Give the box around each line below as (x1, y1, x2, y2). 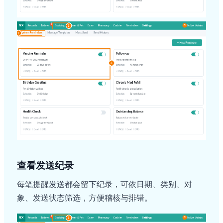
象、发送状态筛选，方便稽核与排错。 (17, 192, 152, 203)
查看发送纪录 (17, 159, 74, 171)
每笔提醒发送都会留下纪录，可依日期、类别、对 (17, 179, 192, 189)
